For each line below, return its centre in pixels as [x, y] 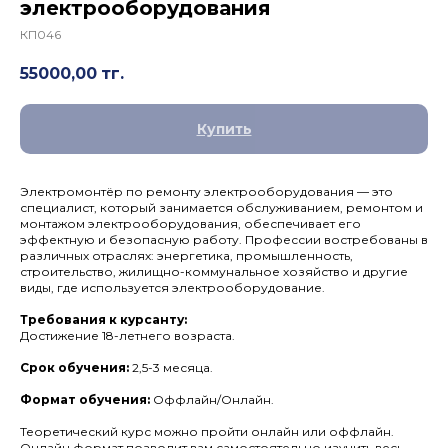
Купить [224, 129]
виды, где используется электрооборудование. [172, 288]
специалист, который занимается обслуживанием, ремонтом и [221, 208]
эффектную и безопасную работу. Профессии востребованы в [224, 240]
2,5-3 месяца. [171, 368]
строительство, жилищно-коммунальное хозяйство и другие [214, 272]
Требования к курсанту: [103, 320]
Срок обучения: [74, 368]
